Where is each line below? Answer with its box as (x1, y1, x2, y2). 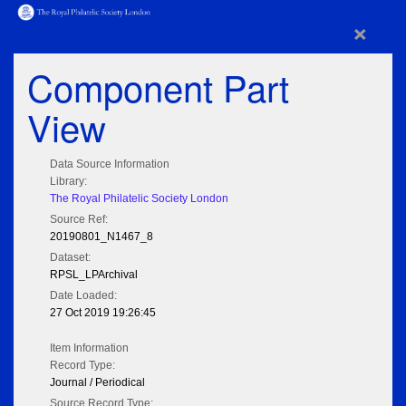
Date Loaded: (50, 289, 117, 303)
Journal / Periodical (50, 376, 145, 390)
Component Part (27, 61, 289, 113)
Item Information (50, 342, 129, 355)
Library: (50, 175, 87, 188)
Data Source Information (50, 158, 169, 171)
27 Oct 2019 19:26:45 (50, 306, 156, 320)
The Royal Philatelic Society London (50, 192, 228, 206)
